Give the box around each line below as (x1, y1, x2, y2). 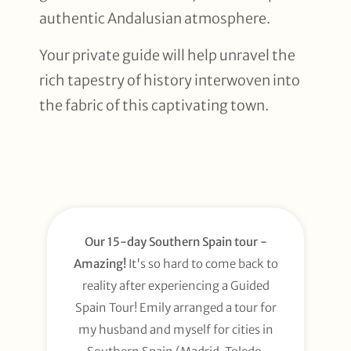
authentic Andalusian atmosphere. (39, 9, 270, 28)
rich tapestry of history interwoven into (39, 71, 300, 89)
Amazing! (73, 256, 128, 272)
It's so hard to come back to (128, 256, 278, 272)
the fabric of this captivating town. (39, 96, 269, 114)
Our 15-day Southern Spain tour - (84, 234, 267, 250)
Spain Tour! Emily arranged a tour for (74, 300, 277, 316)
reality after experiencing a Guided (81, 278, 270, 294)
